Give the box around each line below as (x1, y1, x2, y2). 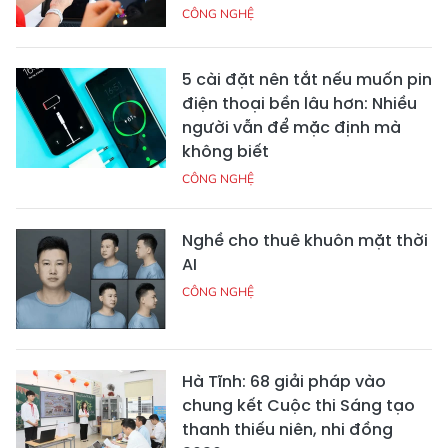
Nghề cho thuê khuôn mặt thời (182, 229, 428, 253)
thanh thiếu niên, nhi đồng (182, 418, 393, 442)
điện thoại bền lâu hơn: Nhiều (182, 92, 417, 116)
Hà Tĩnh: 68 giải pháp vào (182, 370, 386, 394)
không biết (182, 140, 269, 164)
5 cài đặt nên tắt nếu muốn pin (182, 68, 432, 92)
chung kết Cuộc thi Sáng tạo (182, 394, 415, 418)
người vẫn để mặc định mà (182, 116, 401, 140)
